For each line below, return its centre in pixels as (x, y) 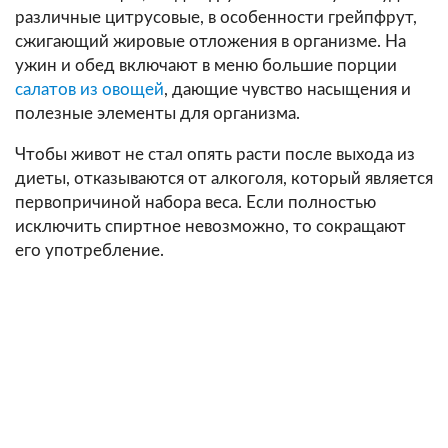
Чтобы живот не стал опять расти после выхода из (215, 154)
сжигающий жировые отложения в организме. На (210, 41)
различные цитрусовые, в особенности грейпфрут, (216, 17)
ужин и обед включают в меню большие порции (206, 65)
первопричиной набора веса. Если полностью (195, 202)
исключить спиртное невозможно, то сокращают (210, 226)
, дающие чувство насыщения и (287, 89)
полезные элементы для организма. (157, 113)
